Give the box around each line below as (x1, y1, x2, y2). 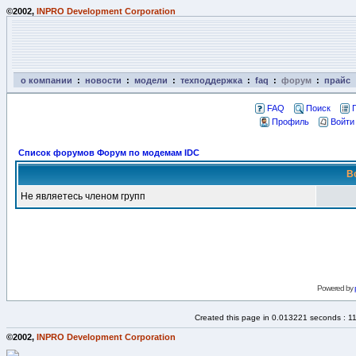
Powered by (316, 284, 354, 292)
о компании (21, 75, 72, 85)
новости (85, 75, 122, 85)
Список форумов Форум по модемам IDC (18, 148, 199, 157)
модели (134, 75, 168, 85)
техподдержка (180, 75, 242, 85)
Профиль (271, 117, 309, 126)
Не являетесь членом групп (21, 191, 145, 202)
